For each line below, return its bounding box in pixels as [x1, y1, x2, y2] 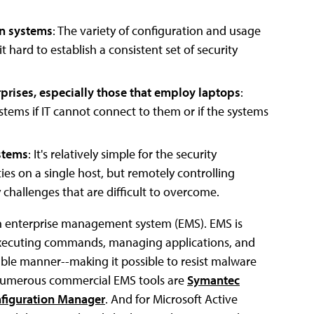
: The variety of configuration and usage [53, 22, 261, 39]
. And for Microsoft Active [105, 290, 238, 307]
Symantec [187, 271, 240, 288]
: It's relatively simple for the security [28, 145, 217, 162]
